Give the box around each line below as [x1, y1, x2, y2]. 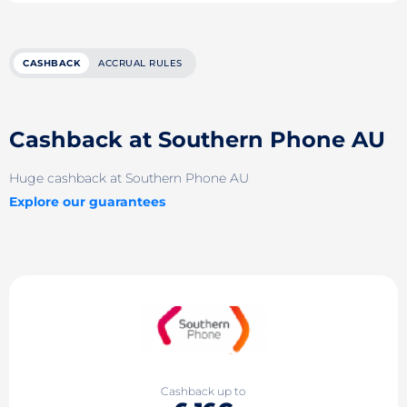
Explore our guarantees [9, 193, 165, 210]
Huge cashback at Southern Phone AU [9, 170, 249, 186]
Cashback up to [161, 384, 246, 399]
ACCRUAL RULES [98, 57, 183, 69]
